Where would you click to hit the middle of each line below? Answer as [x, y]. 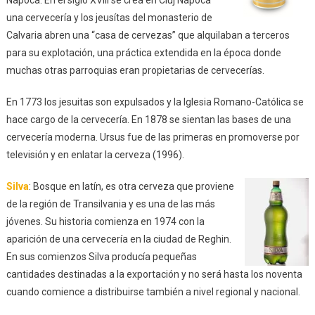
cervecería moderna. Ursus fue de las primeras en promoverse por [153, 137]
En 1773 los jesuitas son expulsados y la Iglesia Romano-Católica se [155, 102]
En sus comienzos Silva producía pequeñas [101, 257]
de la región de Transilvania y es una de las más [110, 204]
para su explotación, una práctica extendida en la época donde [143, 53]
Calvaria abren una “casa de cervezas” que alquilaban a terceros [148, 36]
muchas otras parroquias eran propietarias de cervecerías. [135, 71]
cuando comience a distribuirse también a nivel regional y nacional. [153, 292]
